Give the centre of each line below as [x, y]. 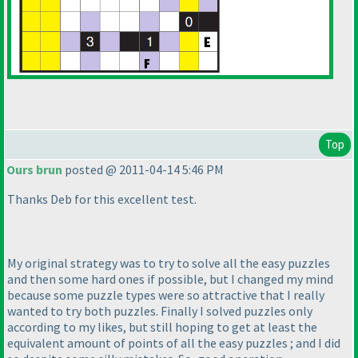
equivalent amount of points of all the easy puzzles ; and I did [174, 343]
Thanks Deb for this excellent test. [102, 199]
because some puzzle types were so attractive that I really [166, 295]
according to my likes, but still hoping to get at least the [162, 327]
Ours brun [34, 170]
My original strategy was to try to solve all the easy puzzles [169, 263]
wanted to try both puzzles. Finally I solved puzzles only [160, 311]
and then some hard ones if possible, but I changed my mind [170, 279]
